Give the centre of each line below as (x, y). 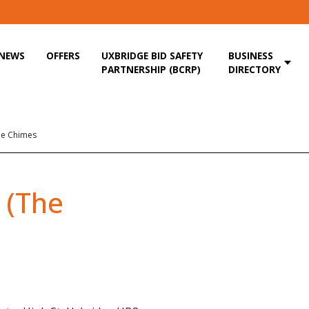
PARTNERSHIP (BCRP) (151, 69)
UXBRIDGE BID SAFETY (152, 55)
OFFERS (63, 55)
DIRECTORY (254, 69)
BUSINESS (250, 55)
